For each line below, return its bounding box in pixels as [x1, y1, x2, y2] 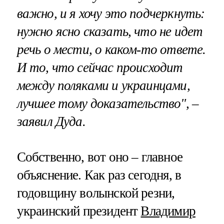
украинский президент [16, 203, 141, 218]
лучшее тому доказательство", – [16, 95, 199, 111]
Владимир [140, 203, 195, 218]
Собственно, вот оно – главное [16, 149, 182, 164]
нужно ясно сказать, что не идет [16, 23, 203, 39]
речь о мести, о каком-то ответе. [16, 41, 206, 57]
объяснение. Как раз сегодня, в [16, 167, 181, 182]
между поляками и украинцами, [16, 77, 190, 93]
